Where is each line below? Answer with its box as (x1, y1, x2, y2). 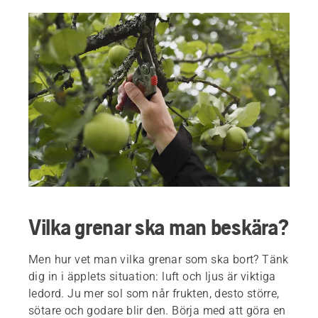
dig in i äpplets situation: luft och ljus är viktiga (28, 270, 276, 284)
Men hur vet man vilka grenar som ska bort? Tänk (28, 253, 289, 267)
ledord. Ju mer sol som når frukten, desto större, (28, 287, 280, 301)
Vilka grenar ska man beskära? (28, 214, 289, 241)
